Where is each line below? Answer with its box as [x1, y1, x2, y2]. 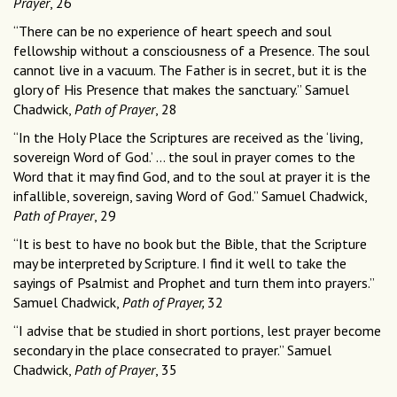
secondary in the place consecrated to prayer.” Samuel [13, 341, 331, 360]
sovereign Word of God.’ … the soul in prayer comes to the [13, 148, 355, 167]
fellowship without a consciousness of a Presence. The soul [13, 42, 370, 60]
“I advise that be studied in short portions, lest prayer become [13, 322, 381, 340]
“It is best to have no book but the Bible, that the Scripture [13, 235, 367, 253]
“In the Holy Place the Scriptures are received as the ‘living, [13, 128, 362, 147]
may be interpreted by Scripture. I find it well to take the [13, 254, 346, 273]
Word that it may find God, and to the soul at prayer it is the [13, 167, 370, 186]
